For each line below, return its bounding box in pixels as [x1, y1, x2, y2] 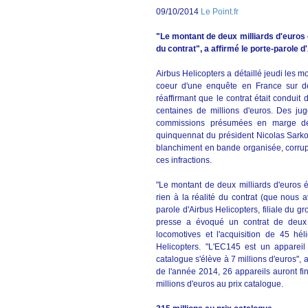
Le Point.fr [201, 7, 239, 16]
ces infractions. [156, 155, 212, 165]
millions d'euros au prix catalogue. [156, 279, 283, 289]
